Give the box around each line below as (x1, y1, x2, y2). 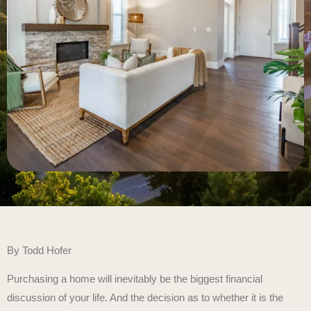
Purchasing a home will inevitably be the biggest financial (7, 273, 262, 285)
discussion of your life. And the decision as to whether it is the (7, 292, 283, 304)
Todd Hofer (22, 244, 72, 256)
